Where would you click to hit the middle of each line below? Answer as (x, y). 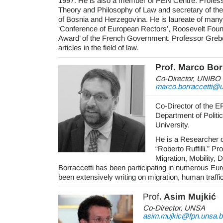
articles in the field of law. (98, 48)
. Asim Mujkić (188, 197)
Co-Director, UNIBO (188, 78)
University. (172, 125)
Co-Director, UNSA (174, 208)
